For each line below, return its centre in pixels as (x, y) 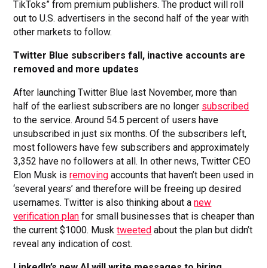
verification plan (46, 216)
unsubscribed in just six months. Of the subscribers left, (130, 133)
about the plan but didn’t (202, 230)
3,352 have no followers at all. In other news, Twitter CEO (132, 161)
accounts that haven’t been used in (181, 175)
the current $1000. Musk (65, 230)
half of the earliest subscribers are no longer (108, 106)
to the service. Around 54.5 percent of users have (116, 120)
